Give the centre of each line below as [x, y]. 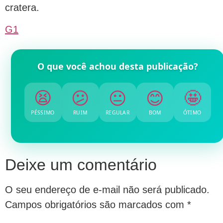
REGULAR [117, 112]
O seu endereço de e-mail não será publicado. [107, 189]
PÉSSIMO [43, 112]
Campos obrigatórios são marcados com [96, 204]
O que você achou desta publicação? [117, 66]
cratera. [22, 7]
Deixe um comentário [81, 165]
